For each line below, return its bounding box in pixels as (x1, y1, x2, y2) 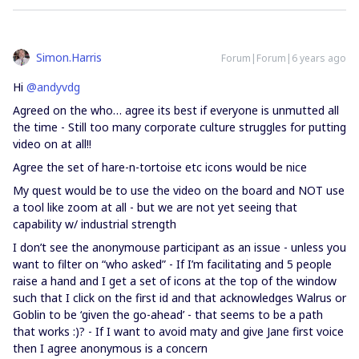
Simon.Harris (36, 50, 102, 65)
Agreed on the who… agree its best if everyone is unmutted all (13, 103, 339, 118)
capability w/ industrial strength (13, 216, 179, 232)
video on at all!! (13, 136, 91, 151)
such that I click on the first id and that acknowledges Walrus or (13, 290, 346, 305)
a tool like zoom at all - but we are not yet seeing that (13, 200, 297, 215)
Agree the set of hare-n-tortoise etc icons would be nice (13, 159, 307, 175)
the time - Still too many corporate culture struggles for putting (13, 119, 346, 135)
